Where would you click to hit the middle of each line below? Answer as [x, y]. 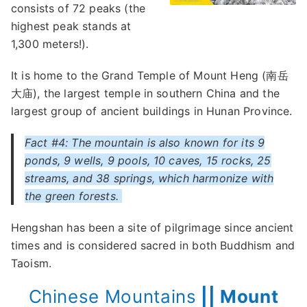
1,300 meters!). [50, 44]
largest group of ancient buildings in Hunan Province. [152, 111]
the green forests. [74, 196]
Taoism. [32, 263]
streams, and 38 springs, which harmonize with [149, 178]
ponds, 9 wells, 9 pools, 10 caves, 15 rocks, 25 [148, 160]
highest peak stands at [71, 26]
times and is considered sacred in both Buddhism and [153, 245]
